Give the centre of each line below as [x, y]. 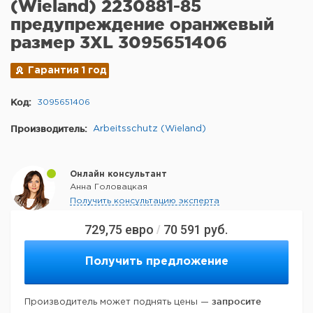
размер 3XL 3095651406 [119, 43]
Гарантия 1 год [67, 71]
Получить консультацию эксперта [145, 201]
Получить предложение [156, 262]
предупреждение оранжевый [142, 24]
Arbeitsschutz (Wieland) [150, 129]
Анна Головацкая [109, 187]
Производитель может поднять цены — [118, 303]
